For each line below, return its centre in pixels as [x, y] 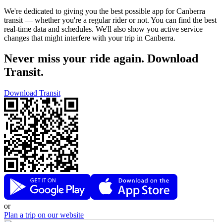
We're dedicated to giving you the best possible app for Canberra [105, 11]
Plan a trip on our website [44, 215]
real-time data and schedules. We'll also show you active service [103, 29]
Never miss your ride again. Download [101, 59]
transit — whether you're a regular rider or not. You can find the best [110, 20]
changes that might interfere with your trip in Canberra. [90, 38]
